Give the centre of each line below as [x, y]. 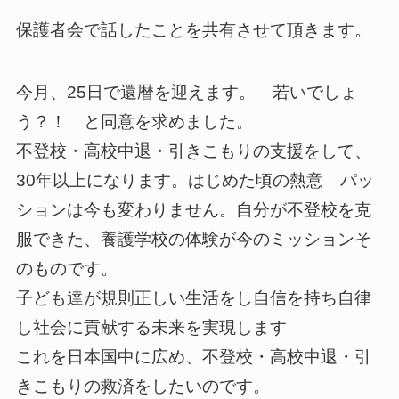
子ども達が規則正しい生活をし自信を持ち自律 [193, 298]
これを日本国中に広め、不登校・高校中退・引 [193, 357]
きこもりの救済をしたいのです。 [151, 387]
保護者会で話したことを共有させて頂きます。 [193, 29]
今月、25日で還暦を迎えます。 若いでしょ [186, 93]
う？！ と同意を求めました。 [142, 122]
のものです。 [66, 269]
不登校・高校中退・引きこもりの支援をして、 [193, 151]
